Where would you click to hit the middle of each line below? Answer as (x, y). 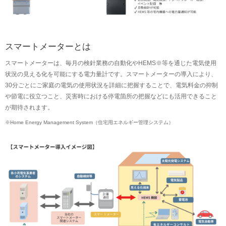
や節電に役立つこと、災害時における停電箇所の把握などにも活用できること (111, 97)
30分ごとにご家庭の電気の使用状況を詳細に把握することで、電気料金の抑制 (111, 86)
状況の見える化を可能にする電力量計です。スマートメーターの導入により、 (111, 74)
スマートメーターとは (48, 47)
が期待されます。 (29, 108)
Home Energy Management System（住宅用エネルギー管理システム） (92, 123)
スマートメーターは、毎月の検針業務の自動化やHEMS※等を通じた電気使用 (111, 63)
